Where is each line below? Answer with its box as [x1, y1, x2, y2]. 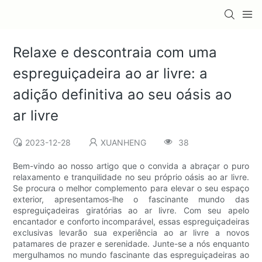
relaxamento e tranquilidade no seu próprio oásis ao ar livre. [13, 172, 249, 182]
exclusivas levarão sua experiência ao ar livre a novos [13, 227, 249, 238]
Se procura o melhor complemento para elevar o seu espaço [13, 183, 249, 194]
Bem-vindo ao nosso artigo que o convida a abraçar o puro [13, 161, 249, 171]
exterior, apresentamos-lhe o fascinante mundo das [13, 194, 249, 205]
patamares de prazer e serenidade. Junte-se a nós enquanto [13, 239, 249, 249]
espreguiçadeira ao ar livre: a [13, 65, 208, 82]
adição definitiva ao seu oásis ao [13, 86, 232, 104]
